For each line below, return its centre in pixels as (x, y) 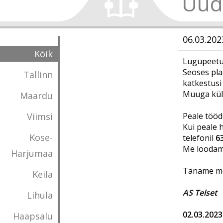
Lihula (40, 195)
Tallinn (38, 75)
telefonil (199, 138)
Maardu (36, 96)
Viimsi (40, 116)
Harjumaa (32, 153)
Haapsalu (33, 216)
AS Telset (200, 193)
